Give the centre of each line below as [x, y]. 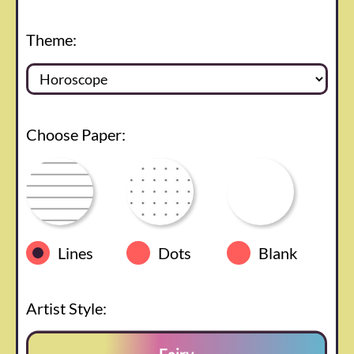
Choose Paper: [76, 135]
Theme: [51, 40]
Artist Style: [66, 309]
